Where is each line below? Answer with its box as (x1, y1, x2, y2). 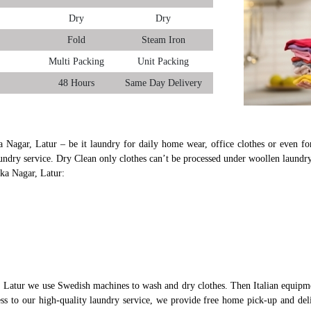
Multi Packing (48, 56, 104, 67)
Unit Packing (137, 56, 189, 67)
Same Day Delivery (124, 78, 202, 89)
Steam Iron (141, 35, 185, 46)
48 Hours (58, 78, 94, 89)
